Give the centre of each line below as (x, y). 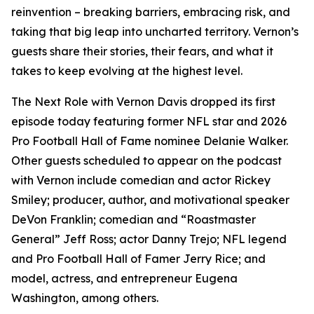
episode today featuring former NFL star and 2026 (149, 121)
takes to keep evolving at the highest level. (127, 71)
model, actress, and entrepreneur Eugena (124, 278)
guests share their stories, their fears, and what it (142, 51)
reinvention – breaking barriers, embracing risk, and (151, 12)
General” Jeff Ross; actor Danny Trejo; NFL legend (149, 239)
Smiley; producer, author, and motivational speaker (150, 200)
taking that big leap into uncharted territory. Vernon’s (155, 32)
